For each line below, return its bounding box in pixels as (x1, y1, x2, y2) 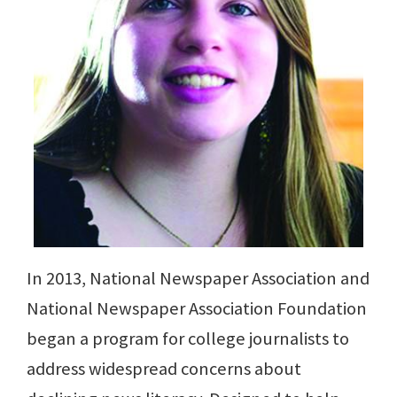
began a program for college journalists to (27, 326, 349, 350)
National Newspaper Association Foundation (27, 296, 367, 320)
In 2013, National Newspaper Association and (27, 266, 370, 290)
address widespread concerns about (27, 356, 301, 380)
